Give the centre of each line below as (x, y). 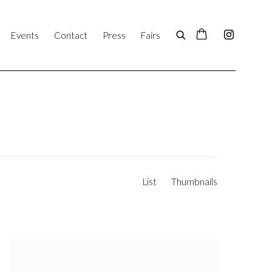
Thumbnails (194, 182)
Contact (71, 35)
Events (25, 35)
